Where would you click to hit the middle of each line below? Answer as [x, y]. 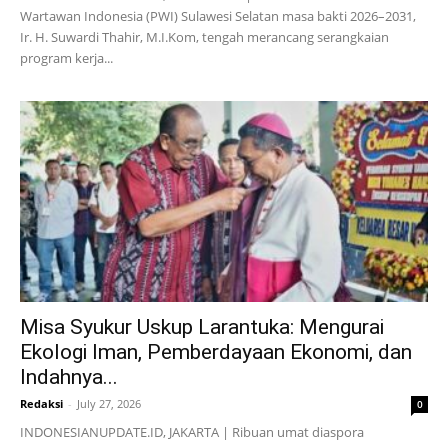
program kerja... [66, 57]
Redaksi [41, 404]
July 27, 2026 [109, 404]
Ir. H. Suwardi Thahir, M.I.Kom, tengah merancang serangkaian [204, 36]
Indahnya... [69, 377]
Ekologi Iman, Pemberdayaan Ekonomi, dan [216, 352]
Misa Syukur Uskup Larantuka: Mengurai [202, 327]
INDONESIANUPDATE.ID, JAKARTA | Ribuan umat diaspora [192, 432]
